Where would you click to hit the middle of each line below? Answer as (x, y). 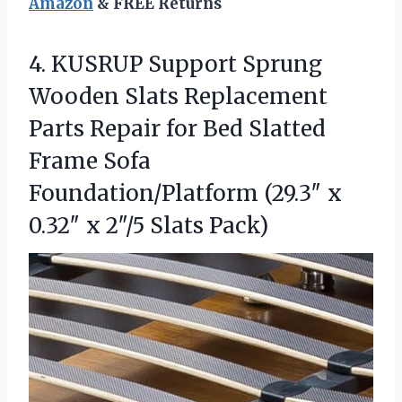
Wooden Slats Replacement (178, 97)
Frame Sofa (90, 162)
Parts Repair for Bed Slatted (177, 129)
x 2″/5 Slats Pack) (177, 226)
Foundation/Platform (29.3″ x (185, 194)
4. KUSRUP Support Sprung (175, 65)
